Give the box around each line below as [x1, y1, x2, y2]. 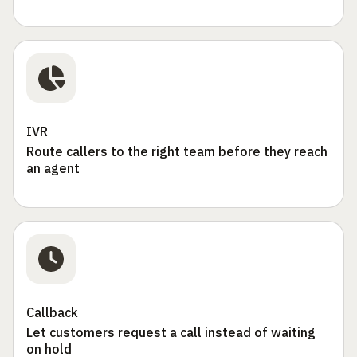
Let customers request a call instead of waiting [26, 324, 316, 341]
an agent [26, 160, 80, 177]
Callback [26, 304, 78, 321]
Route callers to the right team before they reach [26, 143, 328, 160]
